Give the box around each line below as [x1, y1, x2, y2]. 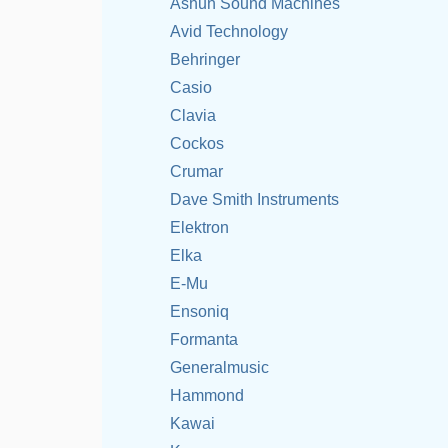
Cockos [170, 135, 224, 152]
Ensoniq [170, 303, 229, 320]
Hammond [170, 387, 244, 404]
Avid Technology [170, 23, 288, 40]
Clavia [170, 107, 216, 124]
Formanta [170, 331, 238, 348]
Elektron [170, 219, 229, 236]
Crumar [170, 163, 223, 180]
